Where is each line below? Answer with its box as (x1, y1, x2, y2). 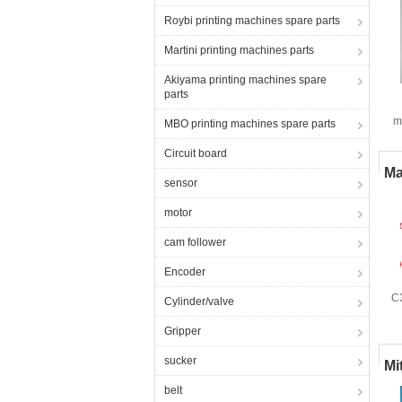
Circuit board (164, 147, 227, 160)
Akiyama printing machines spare (164, 74, 327, 86)
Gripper (164, 325, 201, 337)
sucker (164, 354, 197, 367)
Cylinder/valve (164, 295, 234, 308)
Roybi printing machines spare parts (164, 14, 340, 27)
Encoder (164, 266, 205, 278)
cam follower (164, 236, 226, 249)
